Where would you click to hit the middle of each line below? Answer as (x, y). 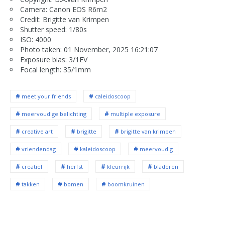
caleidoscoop (113, 96)
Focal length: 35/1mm (55, 70)
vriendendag (39, 149)
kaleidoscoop (98, 149)
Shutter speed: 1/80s (53, 29)
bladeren (166, 166)
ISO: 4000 (36, 39)
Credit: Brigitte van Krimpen (65, 19)
